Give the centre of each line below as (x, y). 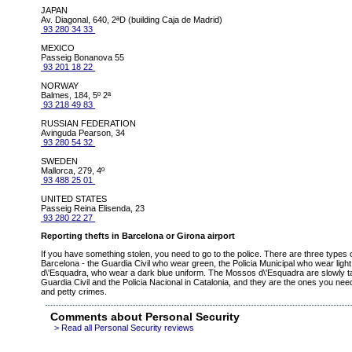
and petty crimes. (74, 292)
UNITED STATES (74, 199)
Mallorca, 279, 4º (73, 171)
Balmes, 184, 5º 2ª (76, 95)
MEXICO (58, 48)
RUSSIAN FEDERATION (88, 124)
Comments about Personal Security (145, 317)
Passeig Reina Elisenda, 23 (93, 209)
